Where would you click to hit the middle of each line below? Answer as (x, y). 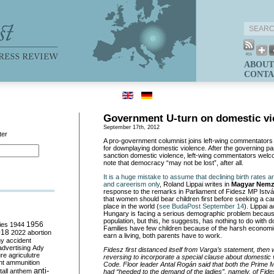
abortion (39, 232)
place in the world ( (131, 206)
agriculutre (24, 255)
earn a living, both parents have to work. (163, 235)
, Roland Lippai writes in (195, 184)
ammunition (23, 262)
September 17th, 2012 (131, 127)
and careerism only (131, 184)
